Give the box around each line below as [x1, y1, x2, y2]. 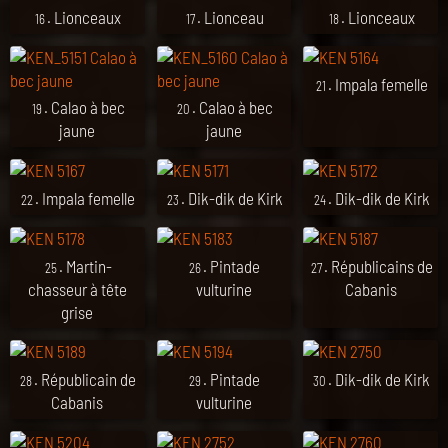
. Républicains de [323, 255, 433, 276]
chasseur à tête [27, 278, 127, 299]
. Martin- [58, 255, 112, 276]
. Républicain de [34, 369, 137, 390]
